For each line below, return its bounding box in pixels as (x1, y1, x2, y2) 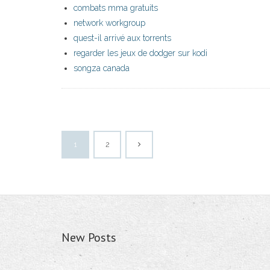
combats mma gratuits (74, 3, 158, 13)
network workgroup (74, 18, 145, 28)
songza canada (74, 63, 130, 74)
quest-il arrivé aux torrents (74, 33, 171, 43)
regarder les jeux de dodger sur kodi (74, 48, 207, 58)
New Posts (61, 230, 116, 246)
